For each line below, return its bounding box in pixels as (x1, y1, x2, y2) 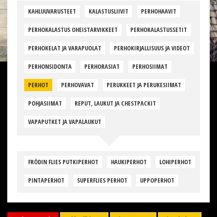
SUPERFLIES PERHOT (77, 176, 127, 185)
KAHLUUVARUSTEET (28, 7, 76, 16)
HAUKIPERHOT (111, 158, 147, 167)
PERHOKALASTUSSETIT (130, 26, 187, 34)
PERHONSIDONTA (28, 62, 72, 71)
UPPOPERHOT (140, 176, 174, 185)
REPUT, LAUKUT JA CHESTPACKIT (75, 99, 156, 108)
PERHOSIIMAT (132, 62, 168, 71)
